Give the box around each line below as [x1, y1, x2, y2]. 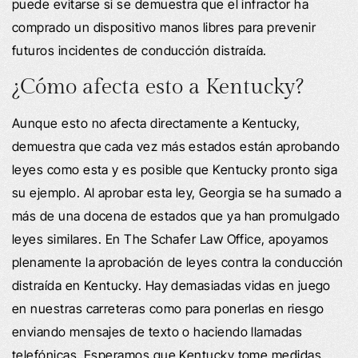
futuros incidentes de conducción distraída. [12, 42, 267, 58]
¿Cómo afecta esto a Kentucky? [12, 74, 304, 100]
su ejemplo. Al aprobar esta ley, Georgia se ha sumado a [12, 184, 342, 201]
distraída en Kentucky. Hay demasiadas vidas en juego [12, 276, 331, 293]
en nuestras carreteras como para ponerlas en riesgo [12, 300, 324, 316]
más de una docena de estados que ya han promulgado [12, 207, 340, 224]
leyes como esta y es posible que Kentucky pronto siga [12, 161, 338, 177]
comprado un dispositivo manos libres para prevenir [12, 18, 316, 35]
